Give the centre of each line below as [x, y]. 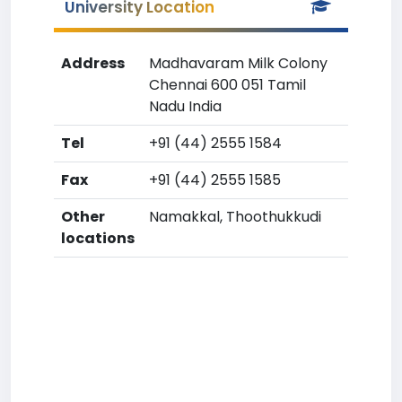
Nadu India [185, 106]
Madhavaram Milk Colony [238, 63]
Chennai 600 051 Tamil [227, 85]
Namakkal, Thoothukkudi [235, 217]
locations [98, 238]
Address [93, 63]
